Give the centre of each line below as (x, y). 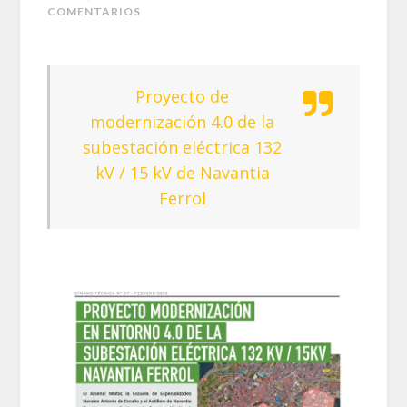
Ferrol (182, 199)
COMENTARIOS (94, 12)
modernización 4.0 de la (182, 122)
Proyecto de (182, 97)
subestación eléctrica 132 (182, 148)
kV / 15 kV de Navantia (182, 173)
